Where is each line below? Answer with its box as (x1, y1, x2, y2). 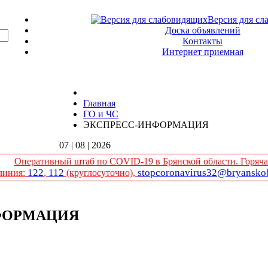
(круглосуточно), (64, 167, 138, 178)
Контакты (182, 36, 223, 46)
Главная (83, 98, 115, 108)
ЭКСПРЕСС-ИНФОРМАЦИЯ (83, 120, 209, 130)
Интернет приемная (162, 47, 243, 57)
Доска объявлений (165, 25, 240, 35)
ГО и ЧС (83, 109, 118, 119)
